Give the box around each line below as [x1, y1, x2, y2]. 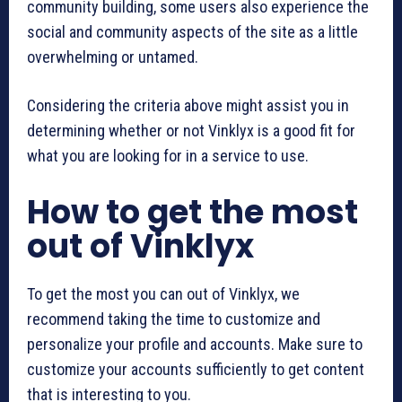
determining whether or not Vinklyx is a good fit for [27, 120, 355, 140]
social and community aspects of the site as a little [27, 22, 358, 41]
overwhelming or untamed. [27, 47, 198, 66]
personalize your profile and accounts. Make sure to [27, 334, 363, 354]
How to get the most [27, 188, 358, 235]
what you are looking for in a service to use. [27, 145, 309, 165]
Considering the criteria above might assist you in [27, 95, 349, 115]
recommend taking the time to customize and [27, 309, 320, 328]
